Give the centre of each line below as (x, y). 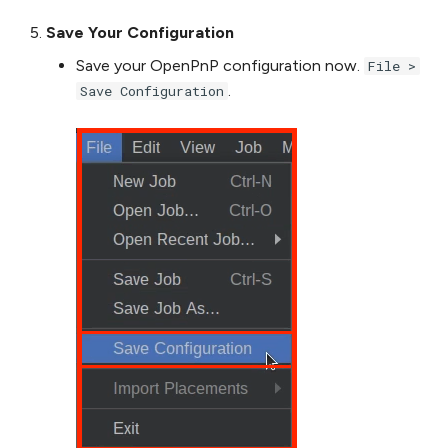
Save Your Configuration (140, 32)
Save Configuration (152, 90)
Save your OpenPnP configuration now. (220, 65)
